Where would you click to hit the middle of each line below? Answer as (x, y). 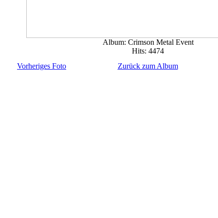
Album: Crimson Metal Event (148, 42)
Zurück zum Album (148, 66)
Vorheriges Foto (42, 66)
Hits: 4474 (148, 51)
